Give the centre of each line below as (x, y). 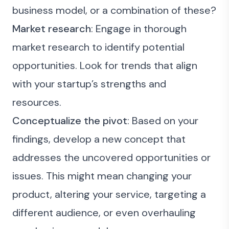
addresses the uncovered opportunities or (111, 157)
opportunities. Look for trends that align (105, 65)
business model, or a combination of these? (114, 10)
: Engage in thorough (139, 29)
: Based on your (163, 121)
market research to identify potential (98, 47)
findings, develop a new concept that (99, 139)
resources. (37, 102)
